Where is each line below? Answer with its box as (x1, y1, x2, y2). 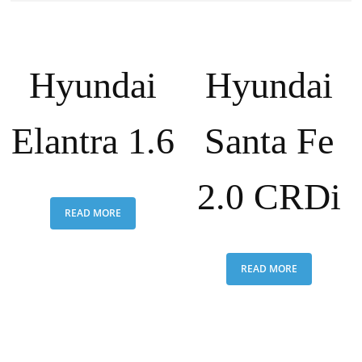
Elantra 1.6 (11, 120, 175, 162)
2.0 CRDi (197, 176, 342, 217)
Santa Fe (204, 120, 335, 162)
